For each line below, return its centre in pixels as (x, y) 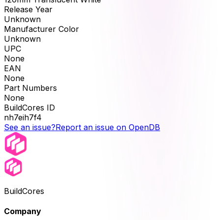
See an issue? (30, 127)
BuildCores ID (29, 108)
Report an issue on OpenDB (108, 127)
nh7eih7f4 (23, 118)
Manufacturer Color (41, 29)
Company (23, 211)
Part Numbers (30, 88)
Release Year (28, 10)
